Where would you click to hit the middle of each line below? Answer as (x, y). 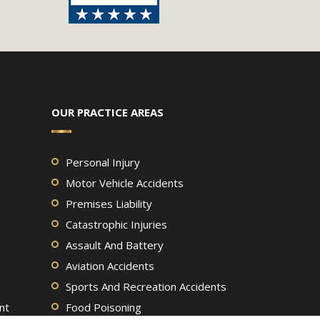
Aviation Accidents (110, 266)
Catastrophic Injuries (116, 224)
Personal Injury (102, 162)
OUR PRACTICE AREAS (107, 112)
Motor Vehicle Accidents (124, 183)
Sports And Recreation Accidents (146, 286)
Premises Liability (109, 204)
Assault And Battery (114, 245)
